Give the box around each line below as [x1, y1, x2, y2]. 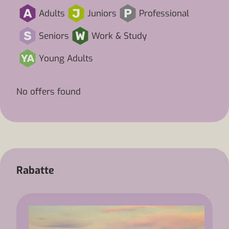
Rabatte [16, 164, 54, 177]
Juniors [87, 7, 117, 19]
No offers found [16, 86, 81, 98]
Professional [139, 7, 189, 19]
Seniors [39, 30, 69, 42]
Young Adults [39, 52, 93, 64]
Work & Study [91, 30, 147, 42]
